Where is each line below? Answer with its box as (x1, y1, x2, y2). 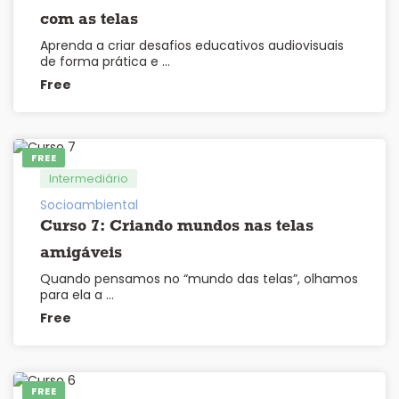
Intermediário (49, 170, 128, 188)
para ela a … (40, 286, 114, 305)
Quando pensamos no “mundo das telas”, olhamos (40, 270, 358, 289)
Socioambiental (40, 196, 138, 215)
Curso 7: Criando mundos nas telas (40, 218, 313, 236)
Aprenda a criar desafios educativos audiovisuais (40, 37, 344, 55)
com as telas (40, 12, 138, 29)
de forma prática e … (40, 53, 170, 71)
